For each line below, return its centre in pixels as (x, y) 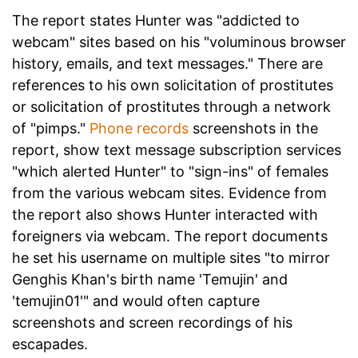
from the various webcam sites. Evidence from (169, 193)
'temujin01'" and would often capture (136, 300)
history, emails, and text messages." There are (167, 63)
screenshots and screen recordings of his (152, 322)
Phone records (139, 128)
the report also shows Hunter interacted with (165, 214)
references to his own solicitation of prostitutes (173, 85)
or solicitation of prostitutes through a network (171, 106)
